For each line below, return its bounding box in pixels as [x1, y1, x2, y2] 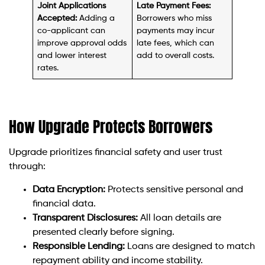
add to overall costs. [137, 51, 215, 60]
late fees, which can [137, 39, 215, 48]
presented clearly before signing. [33, 227, 174, 237]
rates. [37, 64, 59, 73]
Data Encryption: [33, 185, 105, 195]
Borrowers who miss [137, 14, 212, 23]
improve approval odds [37, 39, 127, 48]
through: [9, 162, 46, 172]
